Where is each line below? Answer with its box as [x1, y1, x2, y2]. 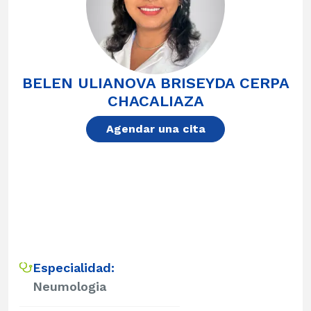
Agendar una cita [106, 121, 205, 135]
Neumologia [33, 278, 106, 294]
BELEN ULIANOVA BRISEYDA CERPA [22, 74, 289, 92]
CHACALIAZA [107, 92, 204, 110]
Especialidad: [33, 260, 115, 275]
